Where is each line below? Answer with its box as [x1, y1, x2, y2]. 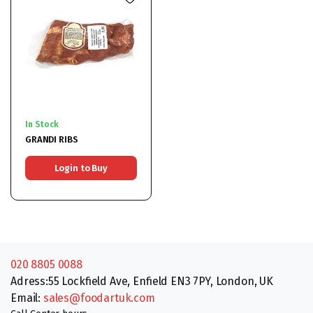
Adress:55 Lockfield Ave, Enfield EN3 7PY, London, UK [10, 274, 273, 288]
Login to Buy [54, 162, 108, 173]
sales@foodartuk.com [43, 291, 155, 305]
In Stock [25, 119, 59, 129]
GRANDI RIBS [25, 133, 78, 145]
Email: [10, 291, 43, 305]
